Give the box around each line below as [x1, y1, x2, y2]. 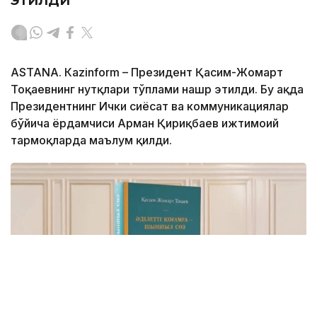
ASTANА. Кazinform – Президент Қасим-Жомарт [11, 65, 283, 80]
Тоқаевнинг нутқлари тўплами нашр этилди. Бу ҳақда [11, 82, 304, 97]
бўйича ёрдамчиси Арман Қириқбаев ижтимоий [11, 116, 279, 131]
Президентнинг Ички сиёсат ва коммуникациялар [11, 99, 289, 114]
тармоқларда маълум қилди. [11, 133, 172, 148]
